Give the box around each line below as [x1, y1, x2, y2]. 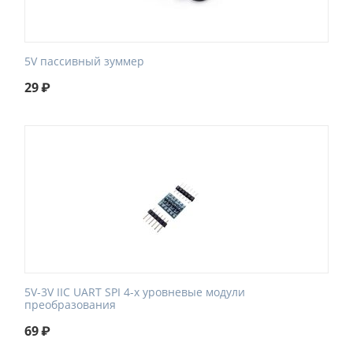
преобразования [24, 297, 116, 312]
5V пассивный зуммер [24, 54, 144, 69]
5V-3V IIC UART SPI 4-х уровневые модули [24, 284, 245, 299]
